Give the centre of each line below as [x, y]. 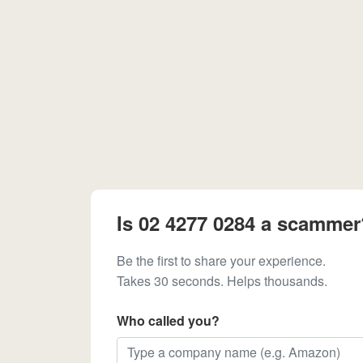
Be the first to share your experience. [221, 261]
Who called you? [168, 320]
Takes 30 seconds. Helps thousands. [222, 281]
